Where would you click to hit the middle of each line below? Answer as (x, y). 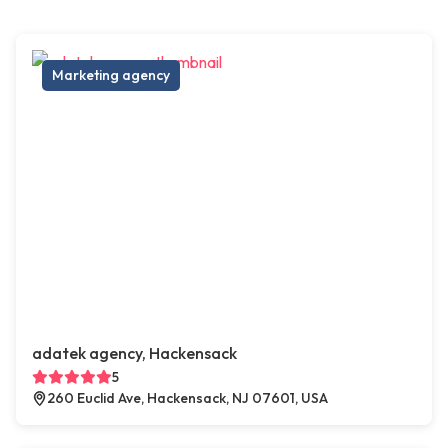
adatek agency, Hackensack (134, 353)
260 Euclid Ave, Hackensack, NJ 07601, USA (187, 398)
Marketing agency (111, 75)
